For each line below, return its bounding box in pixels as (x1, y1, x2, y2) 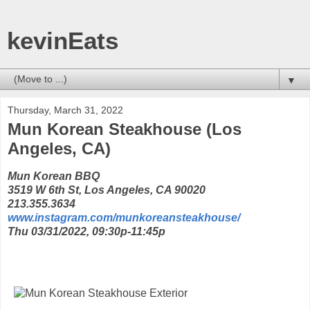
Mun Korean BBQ (8, 170, 100, 182)
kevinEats (7, 28, 118, 54)
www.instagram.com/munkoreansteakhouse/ (8, 211, 240, 224)
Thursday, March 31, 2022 (8, 104, 123, 116)
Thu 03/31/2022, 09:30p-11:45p (8, 225, 165, 237)
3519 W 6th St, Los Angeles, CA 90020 (8, 183, 206, 196)
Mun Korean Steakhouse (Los (8, 120, 241, 138)
